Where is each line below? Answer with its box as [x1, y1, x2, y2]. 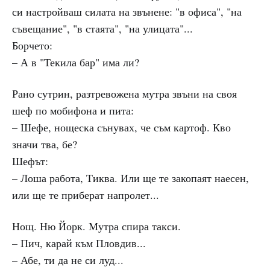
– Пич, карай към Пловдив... [12, 236, 146, 250]
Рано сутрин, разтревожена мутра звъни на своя [12, 86, 237, 101]
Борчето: [12, 38, 52, 52]
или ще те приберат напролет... [12, 187, 159, 202]
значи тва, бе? [12, 137, 77, 151]
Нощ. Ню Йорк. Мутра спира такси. [12, 219, 181, 233]
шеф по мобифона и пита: [12, 103, 134, 118]
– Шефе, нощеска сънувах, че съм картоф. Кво [12, 120, 231, 134]
